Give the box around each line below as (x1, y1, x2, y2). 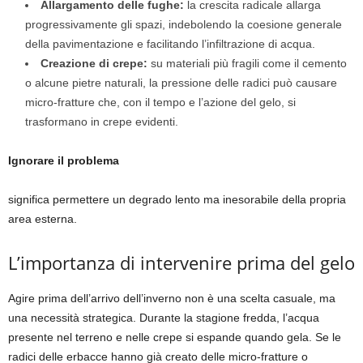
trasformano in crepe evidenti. (25, 115, 178, 129)
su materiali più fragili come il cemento (147, 57, 347, 70)
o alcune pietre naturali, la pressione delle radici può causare (25, 76, 337, 90)
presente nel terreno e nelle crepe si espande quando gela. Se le (8, 331, 341, 344)
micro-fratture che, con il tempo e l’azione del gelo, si (25, 96, 296, 109)
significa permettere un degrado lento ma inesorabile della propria (8, 193, 346, 207)
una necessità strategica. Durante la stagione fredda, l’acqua (8, 311, 319, 325)
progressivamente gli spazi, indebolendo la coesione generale (25, 18, 342, 32)
